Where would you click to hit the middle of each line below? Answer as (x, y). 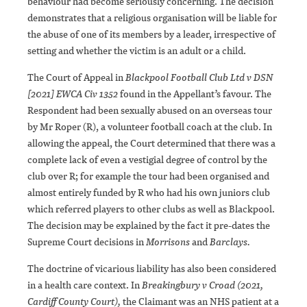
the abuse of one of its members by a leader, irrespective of (151, 34)
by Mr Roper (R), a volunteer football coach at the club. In (150, 127)
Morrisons (169, 242)
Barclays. (230, 242)
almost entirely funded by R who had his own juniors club (149, 193)
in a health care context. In (85, 285)
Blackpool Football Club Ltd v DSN (199, 77)
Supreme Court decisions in (87, 242)
